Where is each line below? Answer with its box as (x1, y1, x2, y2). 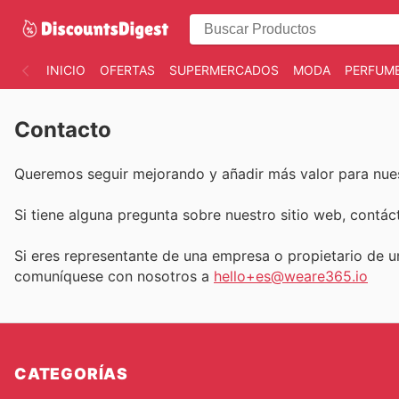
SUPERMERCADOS (169, 62, 279, 77)
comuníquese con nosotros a (14, 267, 214, 286)
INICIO (46, 62, 85, 77)
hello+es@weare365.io (214, 267, 368, 286)
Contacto (14, 117, 111, 142)
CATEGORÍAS (14, 363, 128, 383)
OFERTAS (100, 62, 155, 77)
